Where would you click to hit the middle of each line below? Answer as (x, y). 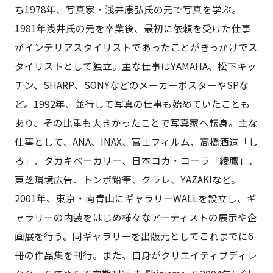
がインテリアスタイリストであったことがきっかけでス (136, 47)
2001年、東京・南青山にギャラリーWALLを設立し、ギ (135, 198)
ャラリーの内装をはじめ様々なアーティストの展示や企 (136, 217)
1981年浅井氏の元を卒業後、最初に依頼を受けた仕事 (133, 28)
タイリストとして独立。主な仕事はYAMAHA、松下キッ (135, 66)
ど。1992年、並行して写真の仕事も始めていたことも (132, 103)
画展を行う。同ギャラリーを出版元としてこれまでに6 (134, 236)
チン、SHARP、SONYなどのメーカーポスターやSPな (131, 84)
